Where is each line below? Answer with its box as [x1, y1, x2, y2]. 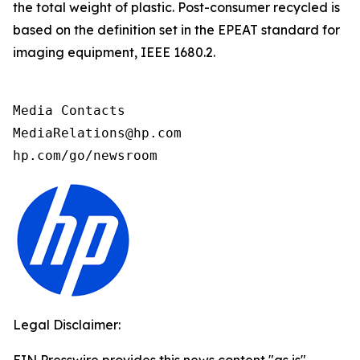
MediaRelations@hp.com [13, 125, 182, 141]
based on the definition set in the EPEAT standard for [13, 22, 340, 38]
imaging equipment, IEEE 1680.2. [13, 44, 215, 60]
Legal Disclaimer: [13, 317, 121, 333]
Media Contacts [13, 103, 125, 118]
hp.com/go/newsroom [13, 148, 157, 163]
